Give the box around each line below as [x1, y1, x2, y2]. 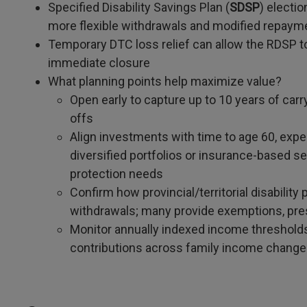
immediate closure [48, 56, 150, 70]
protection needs [70, 167, 163, 181]
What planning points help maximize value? [48, 74, 282, 88]
